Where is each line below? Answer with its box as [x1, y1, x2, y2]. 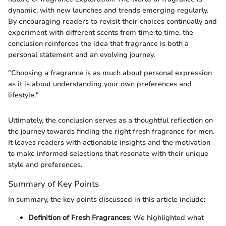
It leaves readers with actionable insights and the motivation [8, 138, 210, 148]
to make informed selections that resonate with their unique [8, 149, 208, 159]
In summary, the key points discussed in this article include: [8, 195, 205, 205]
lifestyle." [8, 90, 39, 100]
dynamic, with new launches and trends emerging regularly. [8, 6, 208, 16]
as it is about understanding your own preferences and [8, 79, 192, 89]
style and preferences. [8, 160, 82, 170]
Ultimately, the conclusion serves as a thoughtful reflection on [8, 116, 213, 126]
